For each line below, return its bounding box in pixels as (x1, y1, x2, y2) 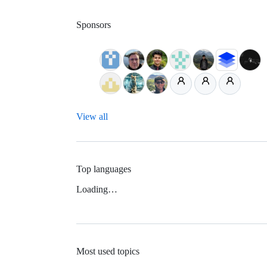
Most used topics (76, 246, 139, 257)
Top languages (76, 163, 131, 174)
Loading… (76, 184, 117, 194)
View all (76, 111, 108, 122)
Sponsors (76, 19, 111, 30)
